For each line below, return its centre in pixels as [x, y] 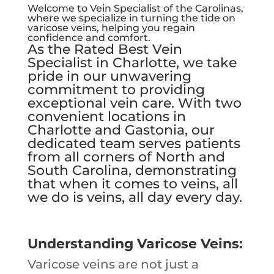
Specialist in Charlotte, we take [132, 63]
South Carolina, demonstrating [132, 171]
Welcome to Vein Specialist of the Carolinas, [135, 9]
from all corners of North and [126, 157]
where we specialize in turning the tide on [131, 18]
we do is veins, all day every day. [135, 198]
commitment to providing [116, 90]
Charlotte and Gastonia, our [121, 130]
